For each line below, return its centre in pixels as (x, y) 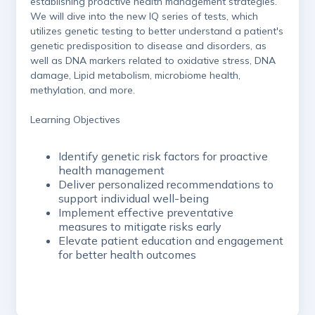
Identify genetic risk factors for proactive (163, 156)
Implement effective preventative (146, 213)
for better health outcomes (127, 255)
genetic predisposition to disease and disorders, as (148, 46)
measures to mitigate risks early (140, 227)
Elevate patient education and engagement (171, 241)
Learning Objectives (78, 120)
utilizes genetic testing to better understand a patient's (157, 31)
